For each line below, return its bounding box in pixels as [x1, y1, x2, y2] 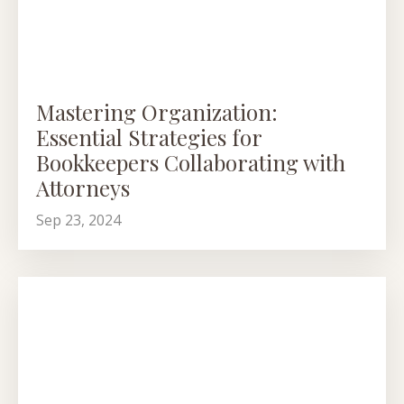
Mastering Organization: [36, 96, 278, 126]
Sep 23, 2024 [36, 209, 121, 230]
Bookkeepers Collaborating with [36, 147, 345, 177]
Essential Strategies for [36, 122, 262, 151]
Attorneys [36, 172, 130, 202]
